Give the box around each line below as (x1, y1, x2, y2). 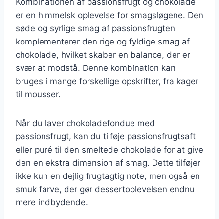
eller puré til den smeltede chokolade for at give (16, 144, 203, 154)
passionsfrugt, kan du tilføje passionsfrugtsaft (16, 131, 196, 141)
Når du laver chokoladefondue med (16, 118, 155, 128)
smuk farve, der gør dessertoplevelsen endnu (16, 184, 195, 194)
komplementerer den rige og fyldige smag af (16, 36, 190, 46)
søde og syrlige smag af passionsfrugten (16, 23, 175, 33)
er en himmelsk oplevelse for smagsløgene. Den (16, 10, 203, 20)
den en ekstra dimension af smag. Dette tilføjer (16, 157, 200, 168)
